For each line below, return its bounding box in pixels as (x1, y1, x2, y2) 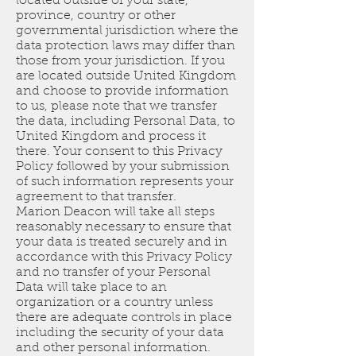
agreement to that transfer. (16, 191, 176, 204)
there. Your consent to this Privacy (16, 145, 222, 159)
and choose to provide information (16, 85, 229, 99)
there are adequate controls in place (16, 311, 232, 325)
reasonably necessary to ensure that (16, 221, 231, 234)
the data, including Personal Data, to (16, 115, 235, 129)
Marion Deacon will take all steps (16, 206, 215, 219)
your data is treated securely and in (16, 236, 227, 250)
